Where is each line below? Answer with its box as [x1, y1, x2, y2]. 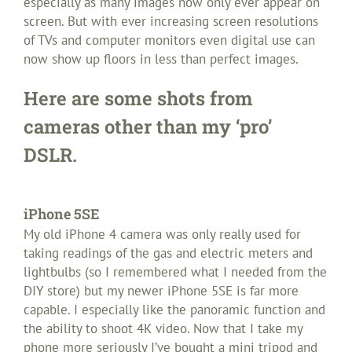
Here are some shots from [24, 85, 253, 111]
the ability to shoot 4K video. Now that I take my [24, 320, 302, 338]
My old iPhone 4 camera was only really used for [24, 225, 301, 244]
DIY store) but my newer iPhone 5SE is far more [24, 282, 299, 300]
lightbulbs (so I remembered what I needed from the [24, 263, 327, 281]
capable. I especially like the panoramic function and [24, 301, 325, 319]
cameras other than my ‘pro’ [24, 113, 272, 139]
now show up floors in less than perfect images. [24, 49, 299, 68]
